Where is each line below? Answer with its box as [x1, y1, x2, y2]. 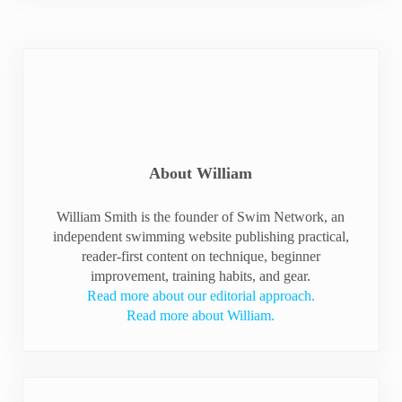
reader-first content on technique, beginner [81, 248, 320, 264]
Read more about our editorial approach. [86, 287, 315, 303]
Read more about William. [127, 307, 275, 323]
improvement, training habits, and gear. [91, 267, 311, 284]
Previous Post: [21, 380, 102, 396]
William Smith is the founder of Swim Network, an [57, 208, 345, 224]
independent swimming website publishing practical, [52, 228, 349, 244]
